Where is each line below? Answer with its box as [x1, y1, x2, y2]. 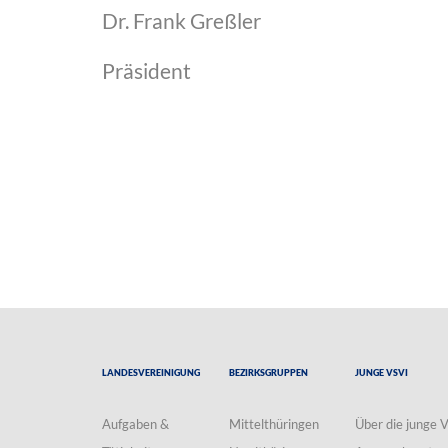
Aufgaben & [102, 416, 169, 433]
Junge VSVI [355, 363, 409, 380]
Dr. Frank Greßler [102, 8, 261, 35]
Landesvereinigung [102, 363, 200, 380]
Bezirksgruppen [228, 363, 308, 380]
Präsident [102, 58, 191, 85]
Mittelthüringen [228, 416, 319, 433]
